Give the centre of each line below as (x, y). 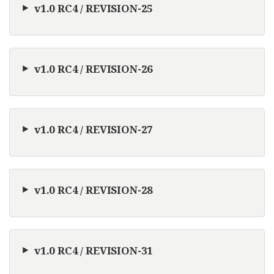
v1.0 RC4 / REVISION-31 (94, 250)
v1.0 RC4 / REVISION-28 (94, 190)
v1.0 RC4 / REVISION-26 (94, 68)
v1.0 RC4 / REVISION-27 (94, 129)
